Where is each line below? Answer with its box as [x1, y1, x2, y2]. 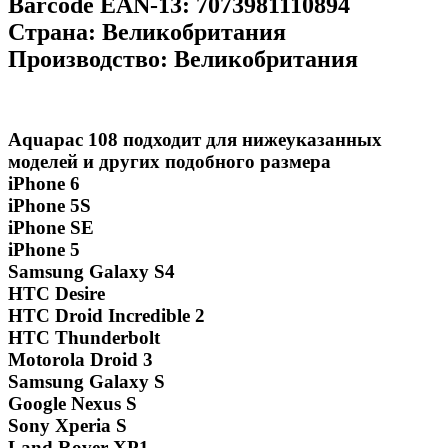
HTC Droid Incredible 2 [8, 305, 205, 327]
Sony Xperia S [8, 415, 127, 437]
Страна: [8, 18, 96, 45]
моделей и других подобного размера [8, 151, 331, 173]
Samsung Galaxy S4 [8, 261, 175, 283]
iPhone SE [8, 217, 94, 239]
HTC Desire [8, 283, 105, 305]
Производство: [8, 45, 168, 72]
